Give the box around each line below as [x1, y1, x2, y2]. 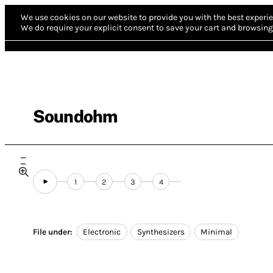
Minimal [200, 227, 233, 237]
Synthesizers [136, 227, 185, 237]
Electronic [83, 227, 121, 237]
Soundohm [33, 106, 118, 126]
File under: [33, 227, 73, 237]
